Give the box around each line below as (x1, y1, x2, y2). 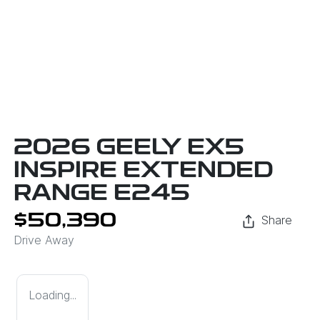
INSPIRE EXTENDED (14, 160, 273, 184)
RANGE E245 (14, 183, 190, 206)
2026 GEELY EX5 (14, 137, 244, 161)
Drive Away (14, 233, 74, 248)
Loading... (29, 288, 76, 303)
